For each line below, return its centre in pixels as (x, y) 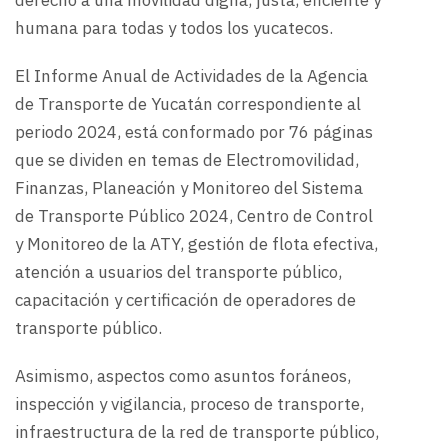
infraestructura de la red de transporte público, (197, 432)
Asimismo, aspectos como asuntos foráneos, (183, 376)
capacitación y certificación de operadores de (185, 300)
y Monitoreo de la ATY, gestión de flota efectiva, (196, 244)
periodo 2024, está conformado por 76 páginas (194, 132)
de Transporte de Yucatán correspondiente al (188, 104)
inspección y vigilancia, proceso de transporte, (189, 404)
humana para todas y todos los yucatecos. (174, 28)
